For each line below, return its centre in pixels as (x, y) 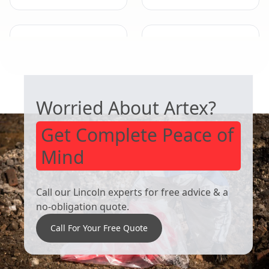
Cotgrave (180, 44)
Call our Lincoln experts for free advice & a (132, 192)
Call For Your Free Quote (99, 228)
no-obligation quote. (83, 206)
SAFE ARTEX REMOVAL (90, 63)
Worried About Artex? (126, 107)
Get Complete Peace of (137, 134)
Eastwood (50, 44)
